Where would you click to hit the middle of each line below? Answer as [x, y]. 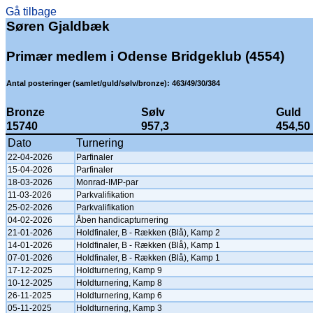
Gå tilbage [31, 12]
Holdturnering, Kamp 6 [119, 296]
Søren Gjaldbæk [58, 26]
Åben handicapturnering [122, 220]
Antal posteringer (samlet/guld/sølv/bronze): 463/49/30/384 [113, 83]
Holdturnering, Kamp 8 [119, 283]
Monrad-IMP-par [107, 182]
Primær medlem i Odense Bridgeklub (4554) [145, 56]
